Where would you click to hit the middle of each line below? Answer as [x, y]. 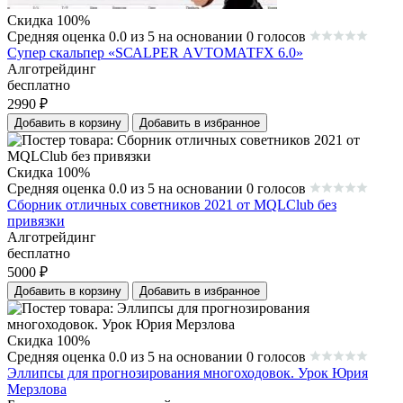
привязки [36, 221]
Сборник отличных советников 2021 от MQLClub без [172, 205]
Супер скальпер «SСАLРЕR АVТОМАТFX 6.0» [155, 53]
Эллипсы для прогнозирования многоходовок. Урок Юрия [188, 373]
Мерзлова [37, 390]
